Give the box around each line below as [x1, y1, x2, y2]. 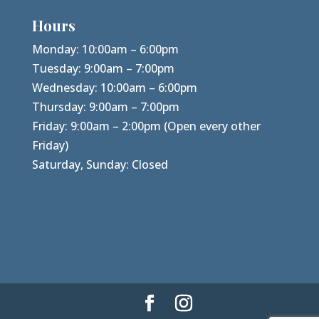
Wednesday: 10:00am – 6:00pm [31, 80, 197, 96]
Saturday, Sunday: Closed [31, 157, 168, 173]
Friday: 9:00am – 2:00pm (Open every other [31, 118, 261, 135]
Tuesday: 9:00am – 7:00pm [31, 61, 174, 77]
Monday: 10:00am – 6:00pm [31, 41, 179, 58]
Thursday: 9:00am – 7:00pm [31, 99, 179, 115]
